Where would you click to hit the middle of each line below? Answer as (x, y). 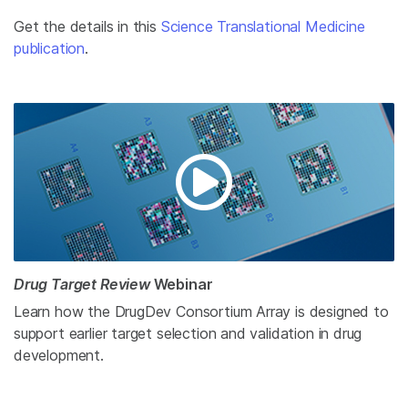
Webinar (181, 285)
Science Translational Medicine (263, 26)
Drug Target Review (82, 285)
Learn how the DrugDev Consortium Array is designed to (201, 312)
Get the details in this (87, 26)
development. (59, 356)
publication (50, 48)
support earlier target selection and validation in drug (188, 334)
